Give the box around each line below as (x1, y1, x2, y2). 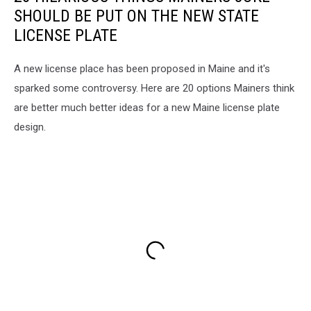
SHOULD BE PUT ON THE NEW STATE (14, 6, 259, 26)
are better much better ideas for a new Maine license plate (14, 101, 280, 114)
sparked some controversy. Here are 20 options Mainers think (14, 81, 294, 94)
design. (14, 120, 46, 133)
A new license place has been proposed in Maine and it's (14, 62, 270, 75)
